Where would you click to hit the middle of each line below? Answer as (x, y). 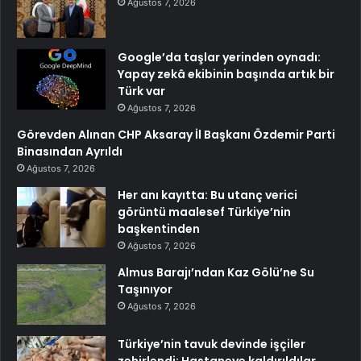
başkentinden (159, 229)
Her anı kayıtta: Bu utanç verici (207, 195)
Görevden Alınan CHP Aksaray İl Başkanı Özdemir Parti (176, 135)
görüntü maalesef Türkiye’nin (204, 212)
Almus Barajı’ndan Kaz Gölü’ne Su (216, 273)
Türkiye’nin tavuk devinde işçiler (212, 344)
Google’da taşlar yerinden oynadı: (219, 58)
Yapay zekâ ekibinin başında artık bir (226, 75)
